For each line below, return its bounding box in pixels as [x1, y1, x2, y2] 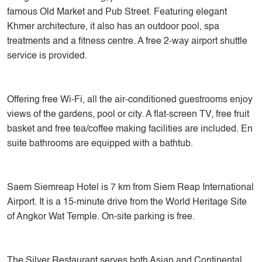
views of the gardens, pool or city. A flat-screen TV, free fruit [7, 110, 249, 119]
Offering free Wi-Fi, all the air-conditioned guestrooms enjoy [7, 95, 253, 105]
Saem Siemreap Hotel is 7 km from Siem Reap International [7, 183, 254, 192]
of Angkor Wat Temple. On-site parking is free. [7, 212, 195, 222]
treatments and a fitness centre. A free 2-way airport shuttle [7, 37, 247, 46]
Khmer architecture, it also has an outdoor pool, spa [7, 22, 219, 32]
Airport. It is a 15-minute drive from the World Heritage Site [7, 198, 247, 207]
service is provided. [7, 51, 87, 61]
